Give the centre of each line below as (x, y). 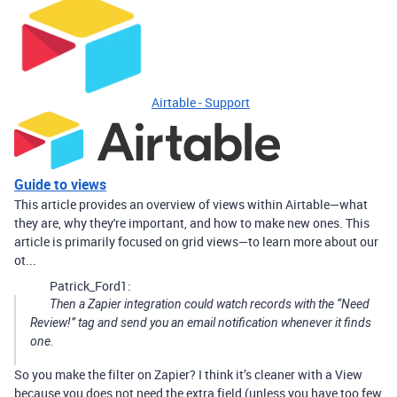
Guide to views (60, 184)
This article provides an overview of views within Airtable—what (191, 204)
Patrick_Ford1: (90, 286)
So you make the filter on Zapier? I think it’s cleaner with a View (188, 374)
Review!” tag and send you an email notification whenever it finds (201, 323)
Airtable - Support (201, 102)
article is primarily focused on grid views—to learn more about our (196, 241)
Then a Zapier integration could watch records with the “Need (210, 304)
